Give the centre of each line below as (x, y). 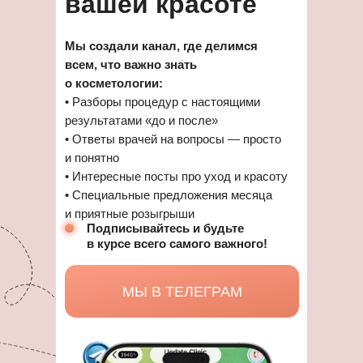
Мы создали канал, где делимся (161, 46)
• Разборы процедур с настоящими (162, 102)
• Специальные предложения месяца (169, 195)
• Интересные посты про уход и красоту (176, 176)
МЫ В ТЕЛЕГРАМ (182, 291)
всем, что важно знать (131, 64)
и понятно (92, 158)
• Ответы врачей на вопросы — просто (173, 139)
